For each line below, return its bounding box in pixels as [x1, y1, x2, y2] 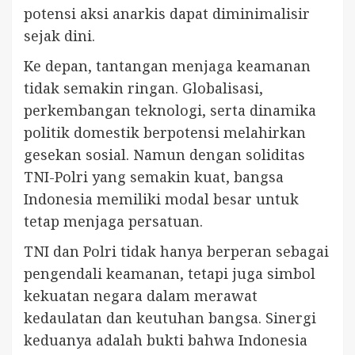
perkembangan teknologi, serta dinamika [24, 101, 316, 120]
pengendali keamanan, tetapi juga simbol [24, 264, 315, 284]
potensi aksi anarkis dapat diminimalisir [24, 4, 310, 24]
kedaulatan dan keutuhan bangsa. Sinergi [24, 308, 316, 328]
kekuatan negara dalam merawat [24, 286, 258, 306]
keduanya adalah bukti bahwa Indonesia [24, 330, 307, 350]
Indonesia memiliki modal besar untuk [24, 189, 299, 209]
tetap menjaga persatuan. [24, 212, 203, 231]
